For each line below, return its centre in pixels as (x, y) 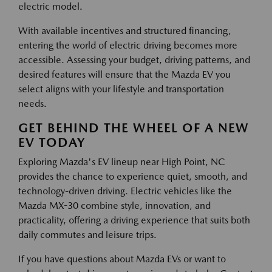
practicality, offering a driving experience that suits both (134, 220)
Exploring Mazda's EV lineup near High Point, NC (121, 161)
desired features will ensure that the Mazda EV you (124, 74)
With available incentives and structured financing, (125, 30)
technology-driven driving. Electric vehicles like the (125, 191)
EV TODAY (52, 142)
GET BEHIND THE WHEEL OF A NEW (134, 128)
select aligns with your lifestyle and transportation (121, 89)
